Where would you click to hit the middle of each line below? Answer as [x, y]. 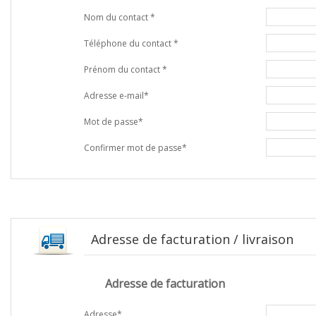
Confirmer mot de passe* [135, 148]
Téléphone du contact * [131, 43]
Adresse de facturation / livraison [192, 239]
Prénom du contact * [126, 69]
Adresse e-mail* [116, 96]
